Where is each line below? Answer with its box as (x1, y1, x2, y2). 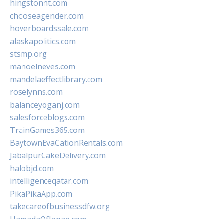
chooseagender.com (10, 10, 84, 21)
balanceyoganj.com (10, 99, 80, 110)
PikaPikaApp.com (10, 188, 72, 199)
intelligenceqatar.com (10, 175, 88, 186)
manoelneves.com (10, 61, 75, 72)
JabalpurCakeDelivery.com (10, 150, 106, 161)
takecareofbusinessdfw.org (10, 201, 110, 212)
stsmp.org (10, 48, 47, 59)
